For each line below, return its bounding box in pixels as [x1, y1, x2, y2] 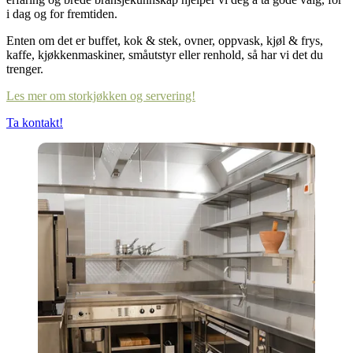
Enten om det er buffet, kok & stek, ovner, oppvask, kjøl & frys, [6, 34, 323, 48]
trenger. [6, 62, 46, 76]
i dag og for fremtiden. [6, 7, 117, 21]
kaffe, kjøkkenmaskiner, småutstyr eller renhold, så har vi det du [6, 48, 323, 62]
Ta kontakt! [6, 116, 63, 130]
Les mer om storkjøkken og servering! [6, 89, 195, 103]
